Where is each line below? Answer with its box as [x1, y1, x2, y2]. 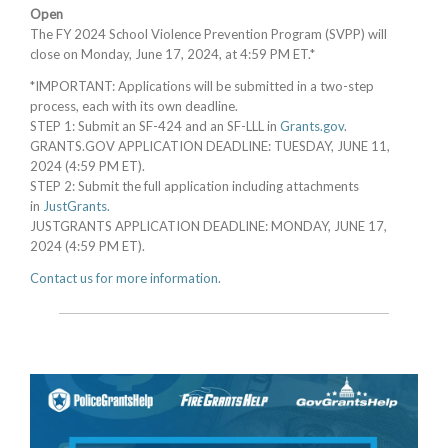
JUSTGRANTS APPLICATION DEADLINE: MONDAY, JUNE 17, [30, 218, 387, 234]
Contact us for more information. [30, 270, 221, 286]
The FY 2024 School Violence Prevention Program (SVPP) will [30, 26, 387, 42]
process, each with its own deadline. [30, 98, 238, 114]
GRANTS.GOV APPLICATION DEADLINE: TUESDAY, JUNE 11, [30, 138, 390, 154]
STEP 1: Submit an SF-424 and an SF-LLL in [30, 118, 280, 134]
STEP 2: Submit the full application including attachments [30, 178, 359, 194]
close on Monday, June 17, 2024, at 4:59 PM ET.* [30, 46, 315, 62]
